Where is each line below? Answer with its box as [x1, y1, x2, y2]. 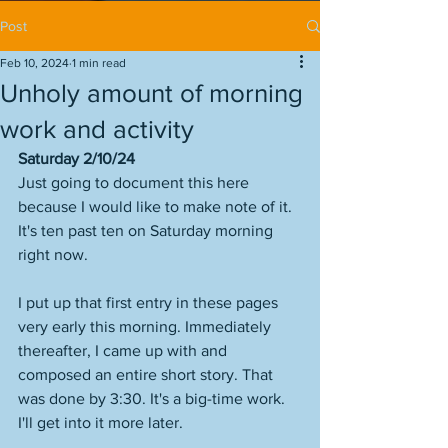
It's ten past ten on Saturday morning [18, 222, 277, 239]
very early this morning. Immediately [18, 318, 275, 335]
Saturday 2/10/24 [18, 150, 135, 167]
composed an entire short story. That [18, 366, 277, 383]
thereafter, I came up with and [18, 342, 231, 359]
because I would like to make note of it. [18, 198, 296, 215]
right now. [18, 246, 92, 263]
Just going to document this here [18, 174, 253, 191]
